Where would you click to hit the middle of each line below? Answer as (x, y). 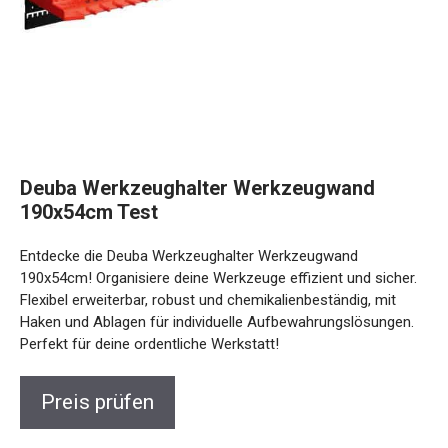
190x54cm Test (89, 211)
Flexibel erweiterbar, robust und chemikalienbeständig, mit (208, 299)
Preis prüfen (97, 401)
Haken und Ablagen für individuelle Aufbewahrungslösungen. (217, 321)
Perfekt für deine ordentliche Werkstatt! (149, 343)
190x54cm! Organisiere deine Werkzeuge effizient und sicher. (218, 277)
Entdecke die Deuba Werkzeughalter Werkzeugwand (189, 255)
